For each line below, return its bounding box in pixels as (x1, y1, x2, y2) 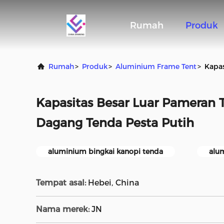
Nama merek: (36, 204, 89, 214)
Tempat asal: (36, 178, 86, 187)
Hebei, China (88, 178, 139, 187)
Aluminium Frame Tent (115, 62, 196, 71)
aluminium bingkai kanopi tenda (48, 147, 163, 156)
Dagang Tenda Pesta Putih (36, 115, 194, 130)
